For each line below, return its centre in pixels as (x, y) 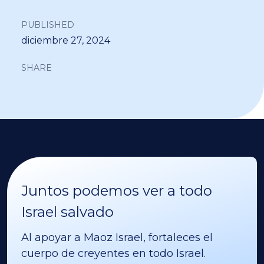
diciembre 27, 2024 (66, 40)
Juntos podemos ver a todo (117, 190)
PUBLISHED (48, 24)
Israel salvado (67, 212)
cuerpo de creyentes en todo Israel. (113, 253)
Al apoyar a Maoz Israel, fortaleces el (117, 237)
